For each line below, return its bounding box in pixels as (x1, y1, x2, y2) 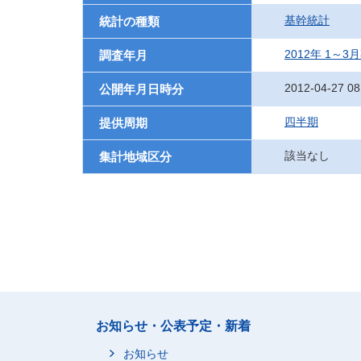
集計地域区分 (99, 150, 172, 164)
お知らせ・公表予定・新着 (96, 319, 251, 333)
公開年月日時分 (99, 82, 184, 96)
